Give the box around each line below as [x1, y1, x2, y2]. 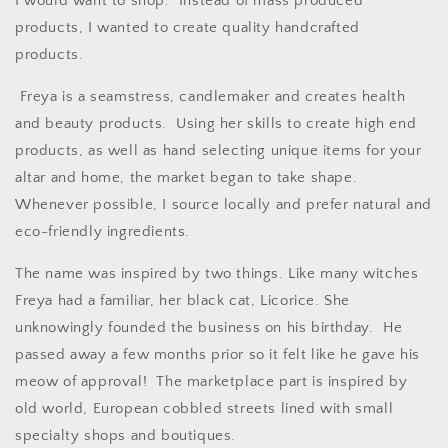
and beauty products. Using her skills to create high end [15, 115, 417, 132]
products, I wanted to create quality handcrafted [15, 19, 360, 36]
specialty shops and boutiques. [15, 427, 241, 444]
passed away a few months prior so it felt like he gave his [15, 346, 420, 363]
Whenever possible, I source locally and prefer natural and [15, 196, 432, 213]
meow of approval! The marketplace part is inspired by [15, 373, 408, 390]
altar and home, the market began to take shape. [15, 169, 358, 186]
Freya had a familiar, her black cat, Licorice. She [15, 292, 351, 309]
